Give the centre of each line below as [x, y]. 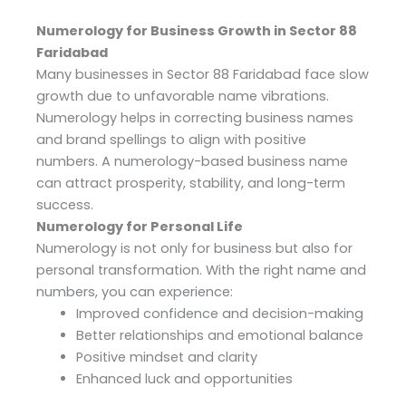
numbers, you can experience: [135, 291]
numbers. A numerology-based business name [192, 161]
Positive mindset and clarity [166, 357]
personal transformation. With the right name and [201, 270]
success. [65, 204]
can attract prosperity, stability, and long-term [191, 183]
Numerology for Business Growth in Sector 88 [197, 30]
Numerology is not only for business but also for [194, 248]
